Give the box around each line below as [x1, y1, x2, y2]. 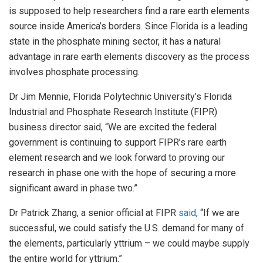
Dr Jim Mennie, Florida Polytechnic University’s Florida [9, 91, 232, 103]
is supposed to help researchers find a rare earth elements [9, 5, 249, 17]
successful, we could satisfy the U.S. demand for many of [9, 222, 244, 234]
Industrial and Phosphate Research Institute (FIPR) [9, 106, 217, 118]
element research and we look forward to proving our [9, 152, 225, 164]
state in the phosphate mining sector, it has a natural [9, 36, 221, 48]
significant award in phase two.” [9, 183, 137, 194]
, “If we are [196, 207, 240, 219]
